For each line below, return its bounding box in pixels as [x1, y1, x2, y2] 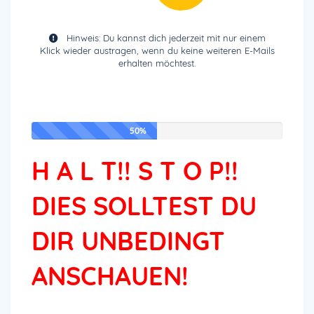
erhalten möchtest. [118, 57, 196, 69]
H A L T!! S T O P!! [32, 155, 238, 186]
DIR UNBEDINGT [32, 225, 225, 257]
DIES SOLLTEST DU [32, 190, 257, 221]
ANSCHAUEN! [32, 260, 189, 292]
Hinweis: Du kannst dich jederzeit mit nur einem [66, 32, 266, 43]
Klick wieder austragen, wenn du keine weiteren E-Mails [39, 45, 275, 56]
